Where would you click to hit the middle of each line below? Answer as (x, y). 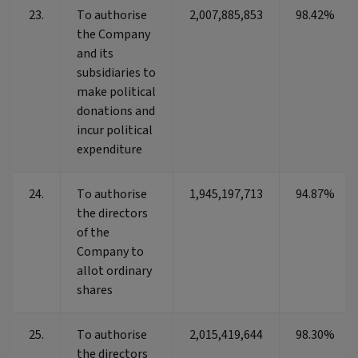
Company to (110, 252)
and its (95, 54)
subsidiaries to (116, 73)
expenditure (109, 150)
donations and (116, 111)
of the (93, 233)
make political (116, 92)
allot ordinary (114, 271)
